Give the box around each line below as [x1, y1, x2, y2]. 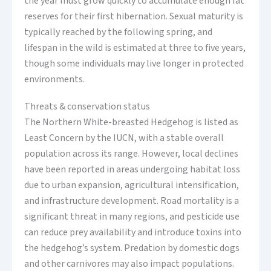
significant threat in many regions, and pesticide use [24, 210, 240, 224]
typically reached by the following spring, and [24, 25, 212, 39]
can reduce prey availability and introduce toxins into [24, 226, 241, 240]
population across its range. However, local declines [24, 147, 238, 161]
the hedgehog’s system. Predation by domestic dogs [24, 241, 240, 255]
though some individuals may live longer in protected [24, 57, 244, 71]
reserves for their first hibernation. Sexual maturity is [24, 10, 243, 24]
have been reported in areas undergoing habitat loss [24, 163, 240, 177]
